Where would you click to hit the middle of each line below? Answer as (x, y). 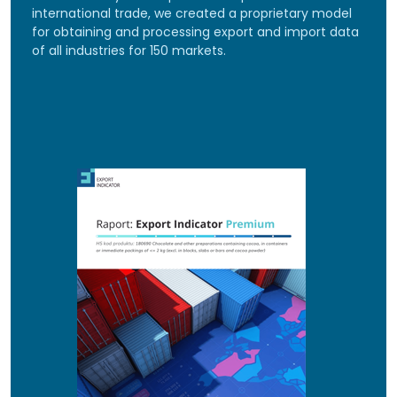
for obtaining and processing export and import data (195, 32)
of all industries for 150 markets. (129, 51)
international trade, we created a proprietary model (192, 14)
